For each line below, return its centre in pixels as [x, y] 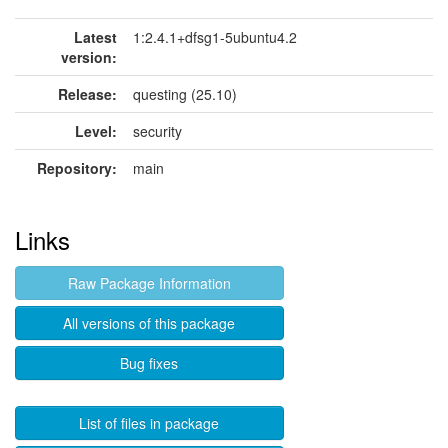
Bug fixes [149, 363]
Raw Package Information [149, 283]
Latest [95, 37]
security [157, 131]
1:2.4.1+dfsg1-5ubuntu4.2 [215, 37]
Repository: [77, 168]
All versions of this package [149, 323]
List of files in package [149, 423]
